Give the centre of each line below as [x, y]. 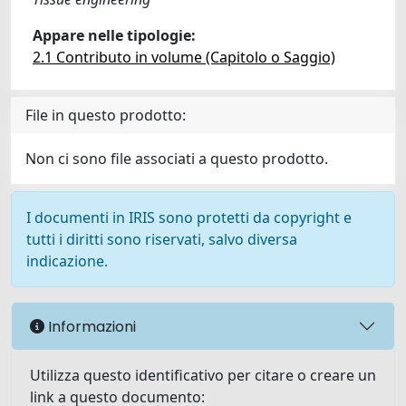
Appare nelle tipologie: [114, 35]
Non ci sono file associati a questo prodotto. [177, 159]
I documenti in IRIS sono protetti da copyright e [189, 217]
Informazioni [90, 326]
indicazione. [67, 261]
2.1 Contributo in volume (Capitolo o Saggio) [184, 57]
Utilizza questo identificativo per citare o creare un [203, 375]
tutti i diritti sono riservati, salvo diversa [162, 239]
